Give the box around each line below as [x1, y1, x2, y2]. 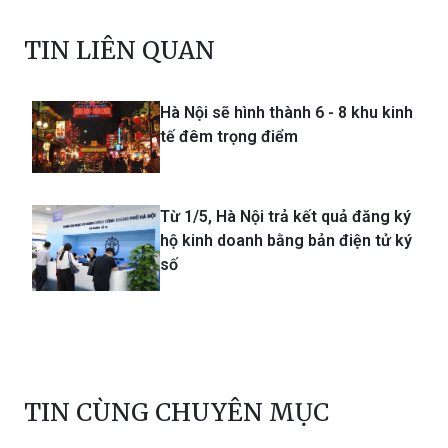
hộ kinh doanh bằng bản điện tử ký [160, 231, 412, 251]
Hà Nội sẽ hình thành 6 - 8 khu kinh [160, 103, 413, 123]
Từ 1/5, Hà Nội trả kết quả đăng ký [160, 207, 411, 227]
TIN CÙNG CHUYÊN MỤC [24, 396, 329, 428]
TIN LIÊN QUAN [24, 35, 215, 67]
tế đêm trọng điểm [160, 127, 298, 147]
